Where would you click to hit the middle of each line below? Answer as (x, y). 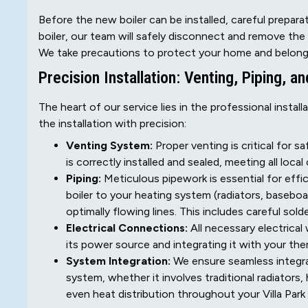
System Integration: (118, 261)
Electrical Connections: (127, 228)
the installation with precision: (112, 124)
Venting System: (109, 146)
